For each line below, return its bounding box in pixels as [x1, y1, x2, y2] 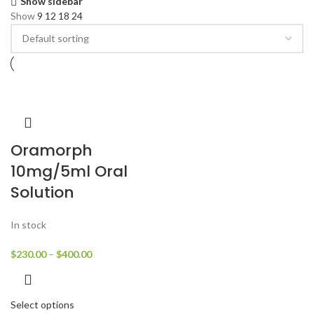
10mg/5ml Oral [11, 161, 128, 182]
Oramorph [11, 139, 93, 161]
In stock [11, 219, 46, 231]
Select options [11, 299, 74, 310]
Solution [11, 182, 74, 203]
